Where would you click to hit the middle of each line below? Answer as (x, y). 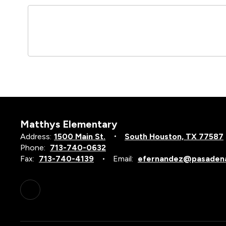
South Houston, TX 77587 (174, 136)
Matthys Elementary (69, 124)
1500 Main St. (80, 136)
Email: (123, 158)
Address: (36, 136)
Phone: (33, 147)
